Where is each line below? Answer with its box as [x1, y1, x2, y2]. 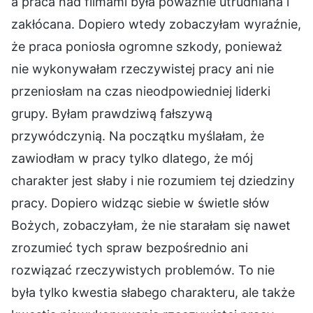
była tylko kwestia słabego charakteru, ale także [11, 284, 295, 300]
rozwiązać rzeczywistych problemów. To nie [11, 262, 275, 277]
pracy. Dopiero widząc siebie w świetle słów [11, 195, 270, 210]
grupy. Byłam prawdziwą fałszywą [11, 105, 212, 121]
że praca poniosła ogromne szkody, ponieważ [11, 38, 282, 54]
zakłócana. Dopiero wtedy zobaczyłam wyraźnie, [11, 16, 301, 31]
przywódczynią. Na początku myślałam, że [11, 128, 264, 143]
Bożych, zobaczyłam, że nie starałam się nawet [11, 217, 291, 233]
